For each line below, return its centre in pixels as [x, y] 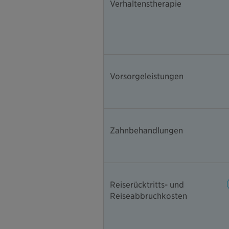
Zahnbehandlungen [146, 131]
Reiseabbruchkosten [148, 196]
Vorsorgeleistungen [147, 77]
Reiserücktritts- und [147, 185]
